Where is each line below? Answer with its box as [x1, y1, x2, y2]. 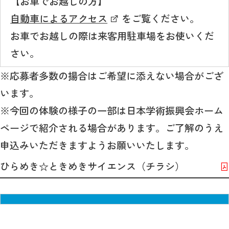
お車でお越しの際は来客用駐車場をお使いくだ [10, 28, 215, 43]
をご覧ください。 [119, 11, 199, 26]
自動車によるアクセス [10, 11, 108, 26]
